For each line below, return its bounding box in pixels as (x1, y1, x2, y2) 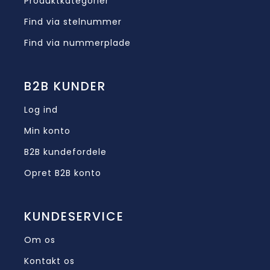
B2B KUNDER (24, 78, 106, 95)
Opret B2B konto (24, 167, 101, 179)
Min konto (24, 125, 71, 137)
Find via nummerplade (24, 37, 131, 49)
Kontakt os (24, 255, 75, 267)
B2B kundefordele (24, 146, 107, 158)
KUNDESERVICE (24, 208, 124, 225)
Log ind (24, 104, 58, 116)
